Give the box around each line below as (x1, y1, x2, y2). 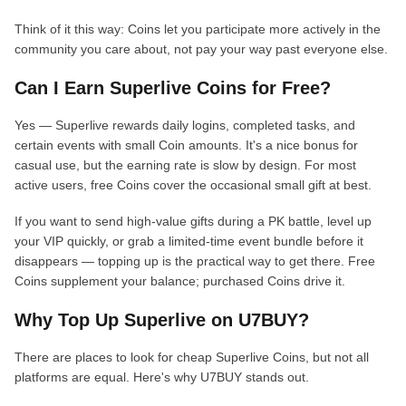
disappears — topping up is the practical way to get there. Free (14, 254, 375, 268)
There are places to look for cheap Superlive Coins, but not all (14, 350, 369, 364)
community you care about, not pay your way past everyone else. (14, 42, 388, 56)
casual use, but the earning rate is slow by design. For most (14, 158, 356, 172)
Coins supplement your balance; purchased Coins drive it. (14, 274, 345, 288)
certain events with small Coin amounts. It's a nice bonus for (14, 138, 358, 152)
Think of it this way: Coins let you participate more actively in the (14, 22, 381, 36)
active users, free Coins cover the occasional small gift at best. (14, 178, 372, 192)
